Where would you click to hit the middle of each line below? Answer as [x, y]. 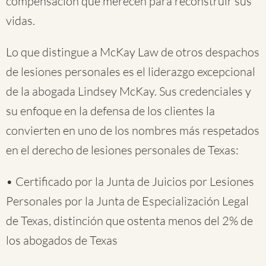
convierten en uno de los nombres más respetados [133, 130]
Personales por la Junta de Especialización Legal [127, 201]
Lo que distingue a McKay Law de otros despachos [133, 52]
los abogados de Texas [62, 240]
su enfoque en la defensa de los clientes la [110, 111]
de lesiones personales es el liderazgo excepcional [131, 72]
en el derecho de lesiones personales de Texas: [122, 150]
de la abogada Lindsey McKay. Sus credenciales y [129, 91]
